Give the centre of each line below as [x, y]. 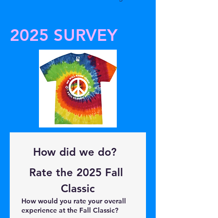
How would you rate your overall [74, 201]
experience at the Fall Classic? [70, 210]
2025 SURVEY [64, 35]
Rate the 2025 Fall [76, 173]
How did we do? [119, 152]
